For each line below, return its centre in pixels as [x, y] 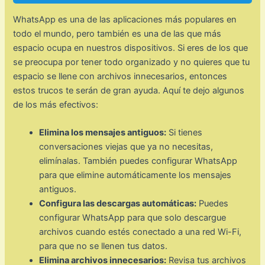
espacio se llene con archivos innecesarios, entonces [120, 77]
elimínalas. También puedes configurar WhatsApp [138, 161]
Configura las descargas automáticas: [118, 204]
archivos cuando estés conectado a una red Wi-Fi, [140, 232]
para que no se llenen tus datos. [104, 246]
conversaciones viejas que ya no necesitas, [126, 147]
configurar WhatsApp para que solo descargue [133, 218]
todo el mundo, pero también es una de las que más [117, 34]
